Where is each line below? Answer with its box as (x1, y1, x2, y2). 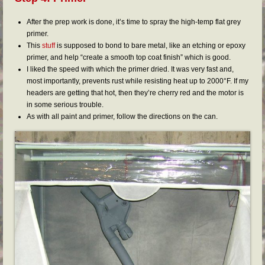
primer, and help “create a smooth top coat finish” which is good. (27, 53, 231, 62)
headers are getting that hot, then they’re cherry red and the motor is (27, 89, 244, 97)
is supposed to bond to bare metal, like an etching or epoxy (55, 41, 245, 50)
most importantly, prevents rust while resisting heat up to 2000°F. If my (27, 77, 248, 85)
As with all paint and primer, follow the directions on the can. (27, 112, 218, 121)
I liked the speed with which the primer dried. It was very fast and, (27, 65, 234, 73)
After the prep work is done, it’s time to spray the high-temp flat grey (27, 18, 241, 26)
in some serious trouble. (27, 101, 104, 109)
